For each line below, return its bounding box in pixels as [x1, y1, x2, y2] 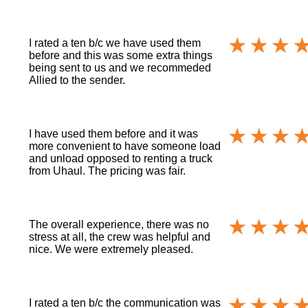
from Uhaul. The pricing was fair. [29, 164, 186, 177]
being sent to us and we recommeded [29, 61, 212, 74]
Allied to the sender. [29, 74, 126, 86]
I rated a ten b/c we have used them [29, 36, 201, 49]
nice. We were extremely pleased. [29, 243, 194, 255]
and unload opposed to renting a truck [29, 152, 213, 164]
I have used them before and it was [29, 127, 199, 140]
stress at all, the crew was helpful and [29, 230, 211, 243]
